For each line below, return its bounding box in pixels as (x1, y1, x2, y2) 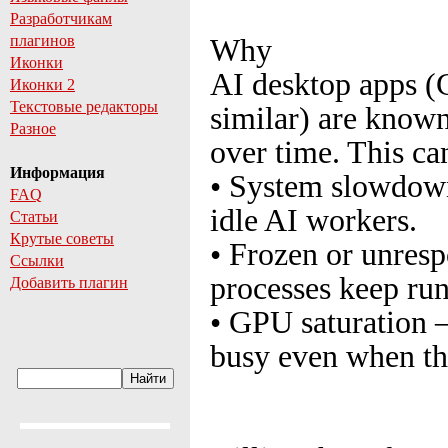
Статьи (10, 208, 58, 225)
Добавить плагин (10, 274, 128, 291)
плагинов (10, 32, 75, 49)
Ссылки (10, 252, 64, 269)
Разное (10, 120, 56, 137)
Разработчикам (10, 10, 112, 27)
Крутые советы (10, 230, 114, 247)
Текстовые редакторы (10, 98, 158, 115)
